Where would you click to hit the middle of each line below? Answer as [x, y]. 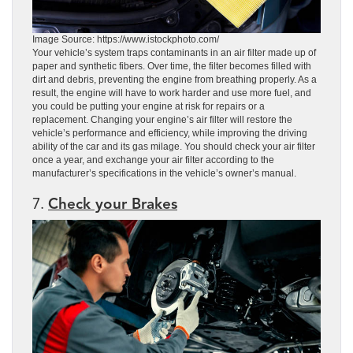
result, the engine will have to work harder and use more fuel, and [172, 93]
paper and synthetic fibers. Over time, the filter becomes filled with [172, 66]
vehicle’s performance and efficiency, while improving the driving [170, 133]
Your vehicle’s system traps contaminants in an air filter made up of [174, 52]
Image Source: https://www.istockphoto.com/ [126, 39]
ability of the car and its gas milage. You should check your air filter [174, 146]
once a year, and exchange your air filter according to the [153, 160]
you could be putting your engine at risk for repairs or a [149, 106]
